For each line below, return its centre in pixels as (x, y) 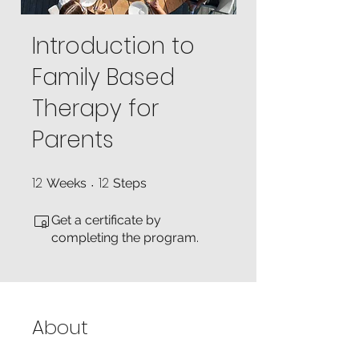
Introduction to (113, 46)
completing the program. (125, 238)
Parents (73, 140)
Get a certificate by (106, 220)
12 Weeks (105, 179)
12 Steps (163, 179)
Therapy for (95, 109)
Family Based (103, 77)
